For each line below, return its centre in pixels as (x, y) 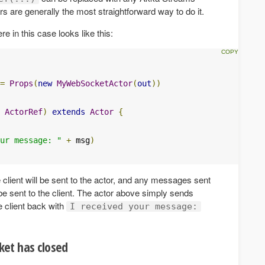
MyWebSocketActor (95, 83)
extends (69, 112)
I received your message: (134, 206)
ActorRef (24, 112)
